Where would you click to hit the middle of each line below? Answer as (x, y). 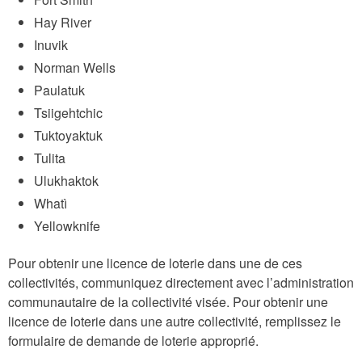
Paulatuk (59, 90)
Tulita (50, 158)
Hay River (63, 22)
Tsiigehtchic (68, 112)
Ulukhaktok (66, 180)
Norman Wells (75, 67)
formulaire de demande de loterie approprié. (133, 340)
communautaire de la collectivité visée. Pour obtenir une (168, 301)
